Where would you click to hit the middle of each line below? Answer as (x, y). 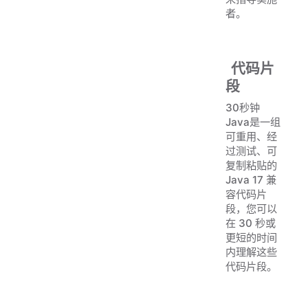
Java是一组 (253, 122)
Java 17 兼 (251, 179)
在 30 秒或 (251, 223)
